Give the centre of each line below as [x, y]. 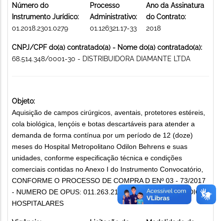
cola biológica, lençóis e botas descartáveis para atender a [103, 124]
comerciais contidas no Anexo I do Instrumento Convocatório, [108, 169]
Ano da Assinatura [175, 5]
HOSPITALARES [38, 203]
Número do [30, 5]
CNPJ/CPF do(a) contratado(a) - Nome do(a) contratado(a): [107, 47]
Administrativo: [113, 17]
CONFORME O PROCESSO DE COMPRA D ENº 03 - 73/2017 [109, 180]
